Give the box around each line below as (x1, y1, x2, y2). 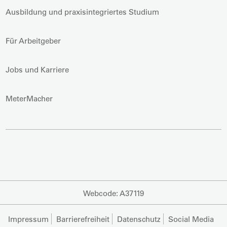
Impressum (8, 214, 49, 224)
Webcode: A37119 (83, 188, 144, 198)
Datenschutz (117, 214, 161, 224)
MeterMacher (6, 93, 53, 103)
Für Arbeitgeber (6, 35, 61, 46)
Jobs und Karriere (6, 64, 69, 74)
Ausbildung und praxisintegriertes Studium (6, 7, 160, 17)
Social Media (168, 214, 214, 224)
